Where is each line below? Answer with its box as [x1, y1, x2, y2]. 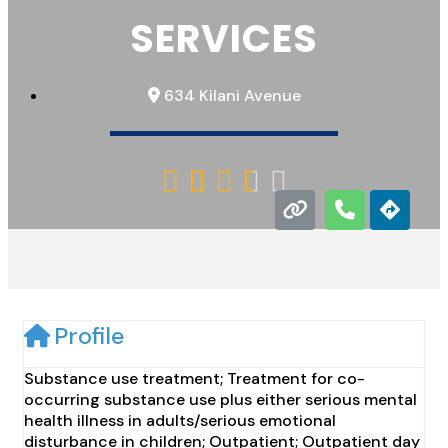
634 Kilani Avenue [163, 85, 301, 106]
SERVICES [130, 12, 318, 65]
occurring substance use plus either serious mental [24, 389, 417, 410]
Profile [54, 321, 124, 351]
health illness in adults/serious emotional [24, 410, 336, 431]
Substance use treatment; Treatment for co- [24, 368, 365, 389]
